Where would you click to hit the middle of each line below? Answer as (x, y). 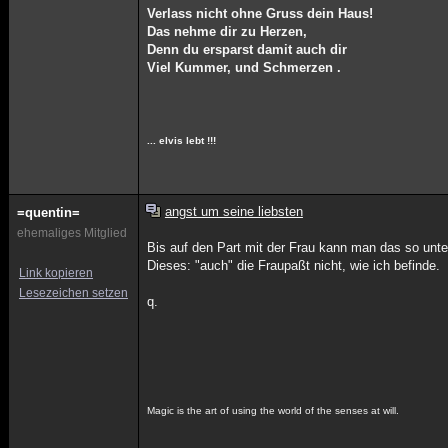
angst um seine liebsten (233, 211)
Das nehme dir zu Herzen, (227, 31)
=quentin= (48, 212)
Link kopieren (56, 273)
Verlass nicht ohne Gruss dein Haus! (260, 13)
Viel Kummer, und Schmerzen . (244, 67)
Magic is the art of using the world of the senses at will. (273, 410)
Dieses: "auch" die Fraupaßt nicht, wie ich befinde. (294, 265)
